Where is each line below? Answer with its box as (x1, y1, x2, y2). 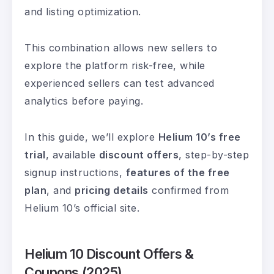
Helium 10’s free (158, 131, 241, 144)
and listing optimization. (24, 6, 141, 18)
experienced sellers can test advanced (24, 77, 215, 90)
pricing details (75, 184, 149, 197)
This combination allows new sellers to (24, 42, 217, 54)
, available (45, 149, 99, 161)
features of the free (125, 166, 230, 179)
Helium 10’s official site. (24, 202, 139, 215)
